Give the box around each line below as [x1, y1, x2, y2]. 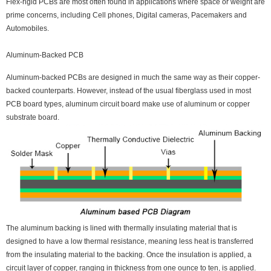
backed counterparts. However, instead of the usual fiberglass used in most [6, 86, 251, 95]
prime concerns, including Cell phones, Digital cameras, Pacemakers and [6, 10, 247, 19]
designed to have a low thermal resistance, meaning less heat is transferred [6, 237, 253, 246]
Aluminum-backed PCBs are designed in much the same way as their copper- [6, 73, 260, 82]
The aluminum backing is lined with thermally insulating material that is [6, 224, 237, 233]
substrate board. [6, 113, 59, 122]
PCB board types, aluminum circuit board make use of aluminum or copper [6, 99, 250, 108]
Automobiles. [6, 24, 49, 33]
